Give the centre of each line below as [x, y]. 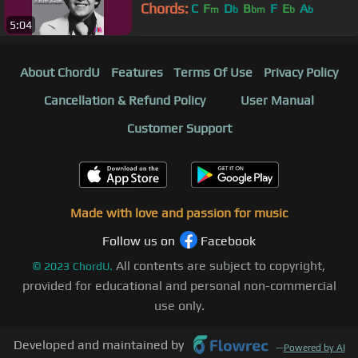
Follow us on [139, 241]
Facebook [228, 241]
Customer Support [179, 129]
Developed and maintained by [98, 345]
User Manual [277, 101]
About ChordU [60, 73]
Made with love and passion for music [179, 213]
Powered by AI [314, 348]
